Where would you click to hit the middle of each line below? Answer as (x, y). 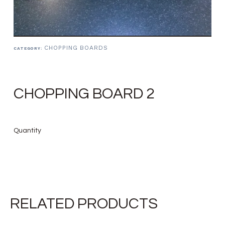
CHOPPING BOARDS (76, 48)
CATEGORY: (28, 48)
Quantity (27, 130)
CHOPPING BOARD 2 (84, 94)
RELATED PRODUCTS (84, 204)
